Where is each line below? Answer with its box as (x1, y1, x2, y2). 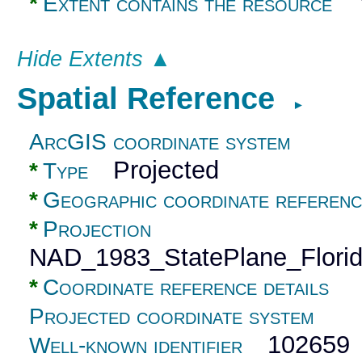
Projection (43, 217, 152, 242)
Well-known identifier (29, 333, 243, 359)
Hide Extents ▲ (16, 46, 171, 71)
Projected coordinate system (29, 304, 315, 330)
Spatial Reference (16, 82, 293, 116)
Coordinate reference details (43, 275, 330, 301)
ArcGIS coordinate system (29, 129, 292, 155)
